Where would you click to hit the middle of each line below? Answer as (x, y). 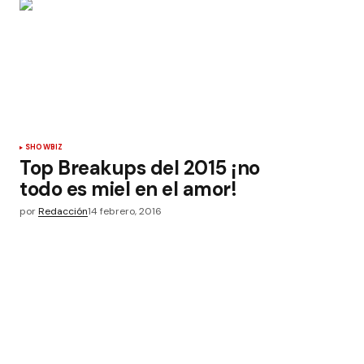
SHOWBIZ (44, 147)
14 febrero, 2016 (125, 211)
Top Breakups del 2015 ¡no (140, 168)
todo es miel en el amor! (128, 189)
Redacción (63, 211)
